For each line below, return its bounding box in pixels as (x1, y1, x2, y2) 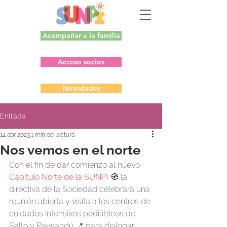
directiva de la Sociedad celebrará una (9, 184, 152, 194)
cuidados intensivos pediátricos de (9, 209, 137, 218)
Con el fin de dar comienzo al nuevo (9, 160, 142, 170)
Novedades (62, 84, 100, 93)
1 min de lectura (31, 131, 74, 138)
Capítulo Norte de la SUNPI (9, 172, 108, 182)
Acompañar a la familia (42, 31, 120, 40)
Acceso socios (58, 57, 104, 66)
